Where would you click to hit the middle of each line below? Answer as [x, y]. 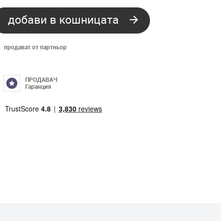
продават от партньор [35, 48]
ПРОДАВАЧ [41, 80]
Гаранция [38, 87]
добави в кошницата [63, 20]
